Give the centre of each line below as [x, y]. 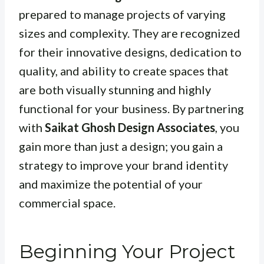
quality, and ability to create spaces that [124, 70]
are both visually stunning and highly [115, 89]
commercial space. [67, 202]
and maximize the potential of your [111, 184]
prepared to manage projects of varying [122, 14]
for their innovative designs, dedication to [130, 52]
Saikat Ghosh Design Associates [130, 127]
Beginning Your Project [127, 251]
